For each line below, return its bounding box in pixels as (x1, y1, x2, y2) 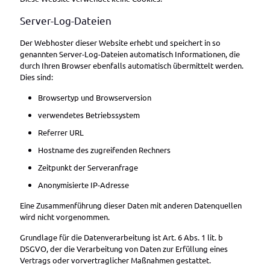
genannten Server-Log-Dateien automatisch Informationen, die (20, 49, 240, 59)
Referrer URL (38, 127, 84, 137)
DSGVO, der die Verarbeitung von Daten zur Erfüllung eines (20, 243, 228, 254)
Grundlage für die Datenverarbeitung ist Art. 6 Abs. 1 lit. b (20, 232, 223, 242)
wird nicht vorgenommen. (20, 212, 110, 222)
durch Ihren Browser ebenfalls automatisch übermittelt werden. (20, 60, 243, 71)
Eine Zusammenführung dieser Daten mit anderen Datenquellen (20, 200, 242, 210)
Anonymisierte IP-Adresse (38, 180, 129, 190)
